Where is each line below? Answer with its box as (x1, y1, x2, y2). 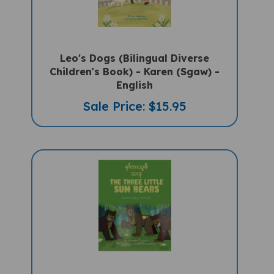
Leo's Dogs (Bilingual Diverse (60, 42, 210, 54)
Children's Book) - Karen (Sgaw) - (50, 55, 220, 68)
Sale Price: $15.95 (83, 88, 187, 104)
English (116, 68, 154, 81)
